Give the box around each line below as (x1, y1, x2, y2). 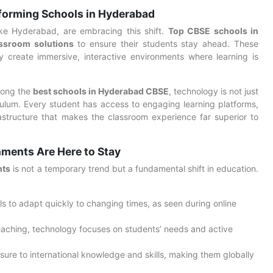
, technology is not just (169, 86, 258, 96)
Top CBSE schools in (168, 26, 259, 36)
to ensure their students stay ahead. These (73, 38, 259, 49)
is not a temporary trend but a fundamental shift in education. (10, 163, 258, 174)
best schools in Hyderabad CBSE (33, 86, 169, 96)
